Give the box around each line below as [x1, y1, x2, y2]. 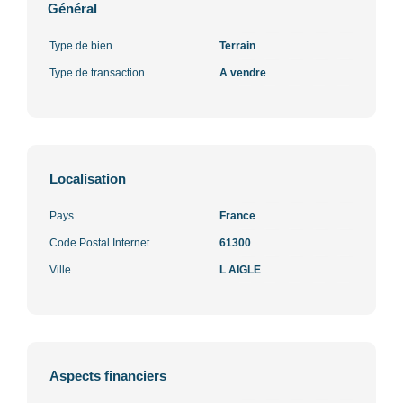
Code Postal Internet [49, 236, 149, 249]
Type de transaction [49, 66, 145, 79]
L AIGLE [219, 263, 261, 276]
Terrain [219, 39, 255, 52]
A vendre [219, 66, 266, 79]
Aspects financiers [49, 367, 166, 383]
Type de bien [49, 39, 112, 52]
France [219, 209, 255, 222]
